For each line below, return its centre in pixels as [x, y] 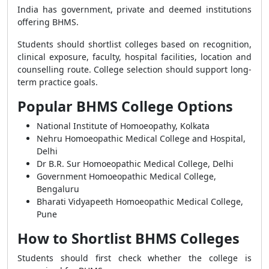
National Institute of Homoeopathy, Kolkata [123, 126]
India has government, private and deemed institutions [134, 9]
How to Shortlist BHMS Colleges [128, 238]
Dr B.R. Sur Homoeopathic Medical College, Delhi [135, 164]
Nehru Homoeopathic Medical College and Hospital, [141, 138]
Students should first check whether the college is [134, 258]
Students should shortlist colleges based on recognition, [134, 44]
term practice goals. [58, 82]
